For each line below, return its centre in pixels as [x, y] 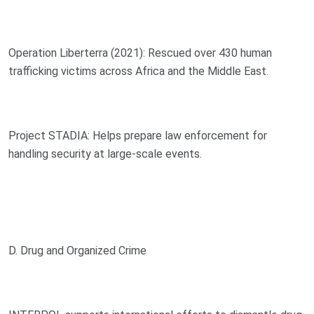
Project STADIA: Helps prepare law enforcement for [138, 135]
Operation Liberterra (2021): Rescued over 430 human [140, 53]
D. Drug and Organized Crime [77, 250]
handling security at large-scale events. [105, 153]
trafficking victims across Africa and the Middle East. [138, 71]
